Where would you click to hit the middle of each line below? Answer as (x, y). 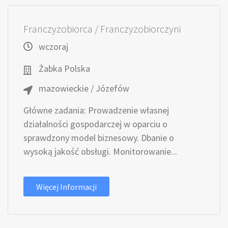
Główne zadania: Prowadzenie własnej (96, 110)
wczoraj (53, 47)
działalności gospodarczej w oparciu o (95, 124)
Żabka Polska (64, 68)
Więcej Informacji (66, 187)
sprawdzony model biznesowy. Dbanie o (99, 138)
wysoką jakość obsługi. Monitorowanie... (100, 151)
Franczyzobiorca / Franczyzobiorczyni (102, 29)
